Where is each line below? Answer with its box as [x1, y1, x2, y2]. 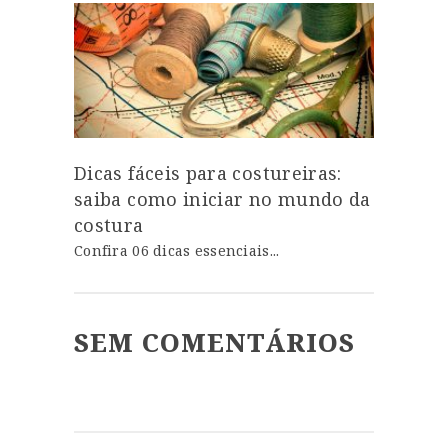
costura [74, 212, 144, 237]
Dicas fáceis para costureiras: [74, 160, 342, 185]
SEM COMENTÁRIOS [74, 324, 355, 359]
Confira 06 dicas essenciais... [74, 240, 280, 260]
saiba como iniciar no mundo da [74, 186, 371, 211]
